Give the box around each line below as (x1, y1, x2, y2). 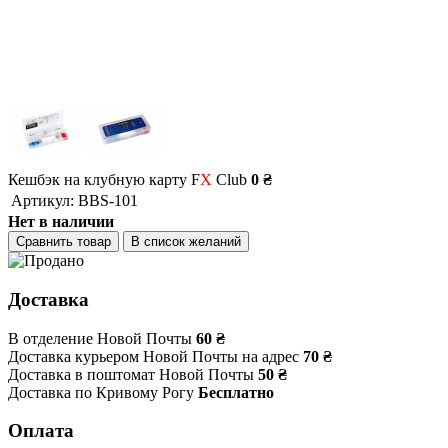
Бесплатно (198, 383, 274, 401)
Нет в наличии (8, 213, 114, 231)
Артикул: (11, 192, 74, 210)
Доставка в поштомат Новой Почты (8, 365, 254, 383)
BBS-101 (78, 192, 138, 210)
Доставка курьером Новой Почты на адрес (8, 347, 299, 365)
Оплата (8, 420, 74, 442)
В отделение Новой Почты (8, 329, 192, 347)
